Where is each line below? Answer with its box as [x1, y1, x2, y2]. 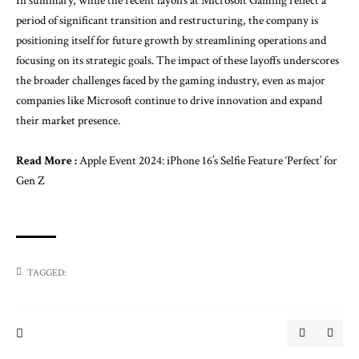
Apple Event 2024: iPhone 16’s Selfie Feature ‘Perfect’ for [79, 153, 337, 169]
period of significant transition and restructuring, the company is [16, 12, 318, 28]
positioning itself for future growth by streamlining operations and [16, 32, 326, 48]
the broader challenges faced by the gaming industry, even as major [16, 72, 325, 88]
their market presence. [16, 112, 120, 128]
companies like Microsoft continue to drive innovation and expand [16, 92, 322, 108]
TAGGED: [27, 266, 67, 279]
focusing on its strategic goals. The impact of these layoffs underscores [16, 52, 339, 68]
